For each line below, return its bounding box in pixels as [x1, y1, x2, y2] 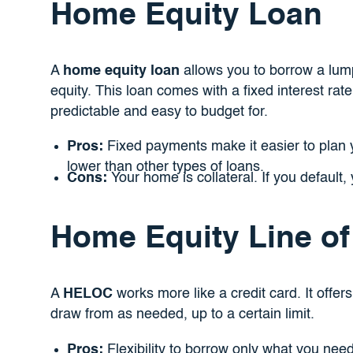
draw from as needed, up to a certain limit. [50, 307, 314, 322]
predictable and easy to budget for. [50, 105, 268, 120]
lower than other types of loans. [66, 160, 264, 175]
